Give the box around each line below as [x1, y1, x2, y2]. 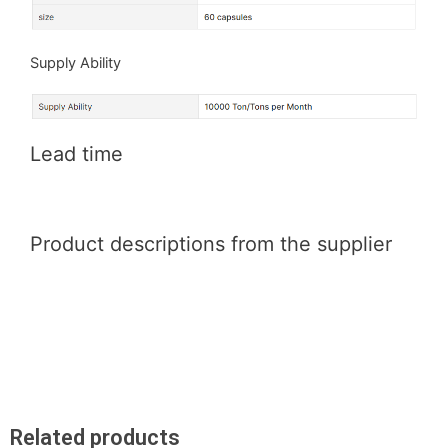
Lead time [30, 142, 123, 167]
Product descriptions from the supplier [30, 232, 392, 257]
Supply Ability [30, 53, 121, 72]
